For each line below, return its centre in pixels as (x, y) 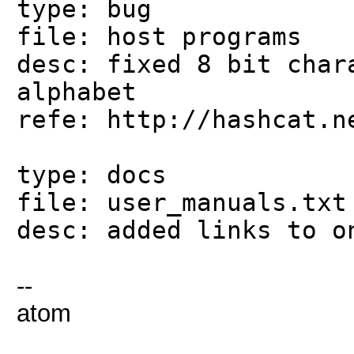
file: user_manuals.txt (182, 203)
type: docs (92, 175)
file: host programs (159, 37)
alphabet (77, 92)
